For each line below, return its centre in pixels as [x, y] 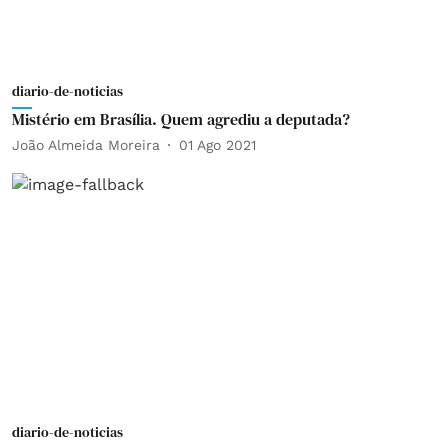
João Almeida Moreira [86, 144]
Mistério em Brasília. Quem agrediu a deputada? [181, 119]
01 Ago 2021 [217, 144]
